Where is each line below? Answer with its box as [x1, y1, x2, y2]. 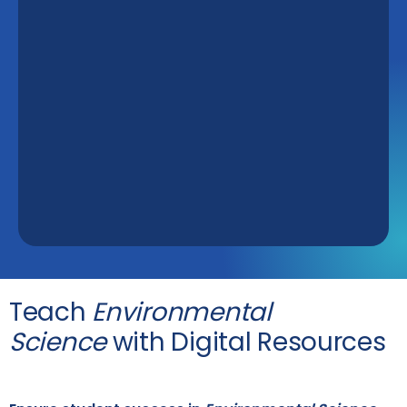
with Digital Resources [106, 324, 386, 360]
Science [9, 324, 107, 360]
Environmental [92, 294, 272, 330]
